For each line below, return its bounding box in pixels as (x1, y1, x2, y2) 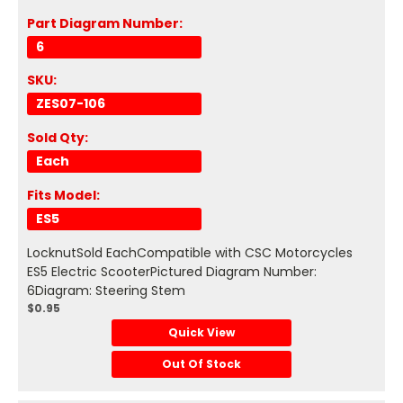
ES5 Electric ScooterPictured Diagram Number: (27, 263, 317, 282)
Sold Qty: (27, 129, 88, 148)
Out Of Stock (162, 356, 241, 372)
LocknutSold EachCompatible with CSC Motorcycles (27, 244, 353, 263)
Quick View (168, 325, 235, 341)
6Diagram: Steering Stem (27, 282, 185, 300)
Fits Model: (27, 186, 100, 205)
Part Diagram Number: (27, 13, 183, 32)
